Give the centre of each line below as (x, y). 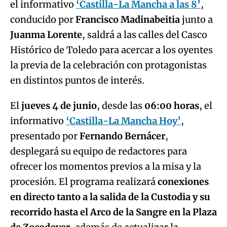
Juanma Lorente (46, 34)
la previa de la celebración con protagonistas (108, 65)
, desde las (121, 105)
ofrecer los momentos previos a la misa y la (106, 166)
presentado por (45, 136)
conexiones (183, 181)
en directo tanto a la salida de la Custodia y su (110, 197)
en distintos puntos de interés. (77, 80)
